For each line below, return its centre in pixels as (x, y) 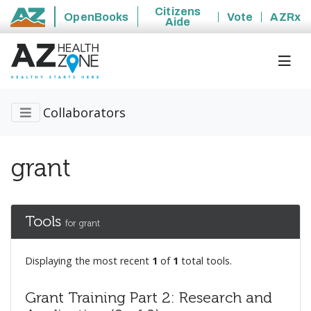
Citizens (178, 11)
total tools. (205, 261)
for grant (83, 224)
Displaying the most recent (89, 261)
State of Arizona (56, 24)
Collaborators (84, 113)
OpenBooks (96, 17)
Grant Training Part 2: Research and (149, 298)
